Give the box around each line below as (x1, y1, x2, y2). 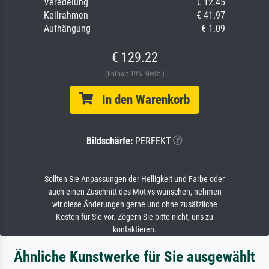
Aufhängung (44, 22, 91, 34)
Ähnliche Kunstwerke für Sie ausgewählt (14, 247, 255, 265)
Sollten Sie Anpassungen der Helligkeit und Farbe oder (44, 174, 225, 184)
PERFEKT (133, 134, 171, 147)
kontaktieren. (112, 224, 157, 235)
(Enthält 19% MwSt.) (104, 69, 165, 78)
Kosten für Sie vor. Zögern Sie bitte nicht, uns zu (56, 211, 213, 222)
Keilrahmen (44, 9, 88, 21)
